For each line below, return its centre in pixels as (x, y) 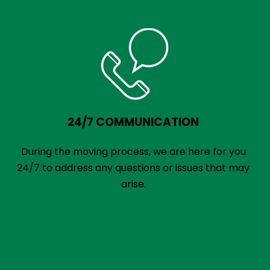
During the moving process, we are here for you (133, 152)
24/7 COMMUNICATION (133, 122)
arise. (133, 184)
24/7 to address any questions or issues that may (133, 168)
